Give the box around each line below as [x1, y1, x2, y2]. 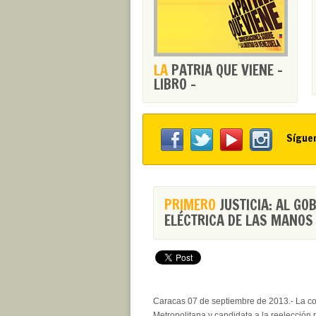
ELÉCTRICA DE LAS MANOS [164, 210, 313, 231]
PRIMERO [164, 195, 216, 215]
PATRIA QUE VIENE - [168, 60, 283, 80]
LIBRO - [154, 74, 196, 95]
